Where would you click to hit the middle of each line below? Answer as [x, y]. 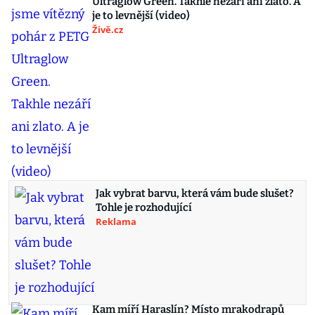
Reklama [116, 222]
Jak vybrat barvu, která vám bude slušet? [195, 194]
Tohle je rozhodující [144, 208]
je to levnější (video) [141, 16]
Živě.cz [108, 30]
